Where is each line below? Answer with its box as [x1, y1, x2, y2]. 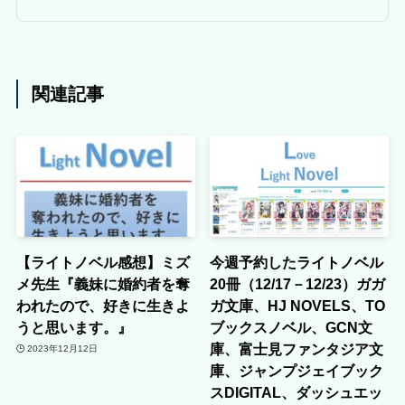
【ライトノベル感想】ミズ [15, 253, 190, 270]
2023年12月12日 [27, 344, 99, 354]
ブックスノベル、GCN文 [210, 318, 373, 335]
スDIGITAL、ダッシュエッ [210, 383, 383, 400]
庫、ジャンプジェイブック [210, 362, 384, 379]
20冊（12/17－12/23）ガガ [210, 275, 386, 292]
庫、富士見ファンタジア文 [210, 340, 384, 357]
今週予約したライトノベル [210, 253, 384, 270]
